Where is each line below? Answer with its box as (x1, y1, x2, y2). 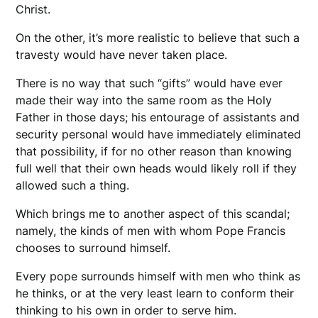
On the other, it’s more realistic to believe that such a (16, 31, 300, 45)
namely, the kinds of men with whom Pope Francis (16, 224, 286, 238)
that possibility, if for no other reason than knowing (16, 144, 292, 159)
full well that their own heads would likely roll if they (16, 161, 297, 176)
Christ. (16, 2, 51, 17)
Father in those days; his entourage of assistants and (16, 110, 300, 125)
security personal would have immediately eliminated (16, 127, 302, 142)
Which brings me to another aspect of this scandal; (16, 207, 290, 221)
